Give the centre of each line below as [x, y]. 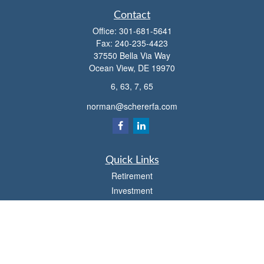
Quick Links [132, 160]
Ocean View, [112, 68]
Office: [105, 31]
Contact [132, 15]
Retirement [132, 175]
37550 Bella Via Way [132, 55]
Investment [132, 190]
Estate [132, 205]
